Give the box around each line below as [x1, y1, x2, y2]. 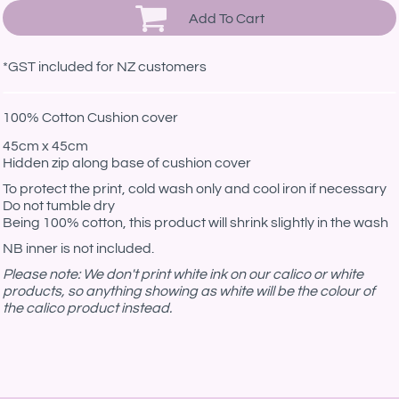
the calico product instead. [3, 301, 172, 315]
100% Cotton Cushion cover [3, 110, 178, 125]
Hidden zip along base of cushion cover [3, 156, 251, 170]
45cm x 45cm [3, 139, 88, 153]
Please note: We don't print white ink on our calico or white [3, 267, 363, 281]
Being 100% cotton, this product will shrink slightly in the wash [3, 216, 388, 230]
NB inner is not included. [3, 241, 157, 256]
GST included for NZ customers [8, 60, 207, 74]
